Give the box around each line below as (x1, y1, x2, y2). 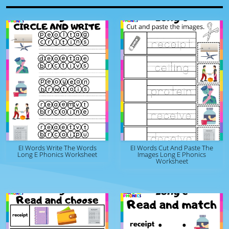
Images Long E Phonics (138, 150, 206, 159)
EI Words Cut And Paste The (130, 143, 213, 152)
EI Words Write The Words (18, 143, 97, 152)
